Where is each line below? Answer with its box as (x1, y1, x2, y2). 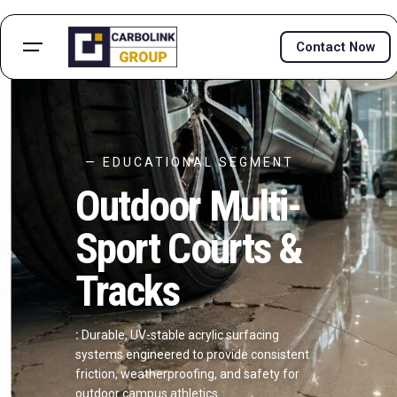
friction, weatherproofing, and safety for (75, 366, 300, 381)
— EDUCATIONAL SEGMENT (85, 154, 300, 169)
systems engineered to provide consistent (75, 346, 309, 362)
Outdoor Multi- (75, 180, 301, 231)
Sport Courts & (75, 222, 303, 274)
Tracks (75, 265, 180, 316)
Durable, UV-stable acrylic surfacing (79, 327, 279, 342)
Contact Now (296, 38, 375, 55)
